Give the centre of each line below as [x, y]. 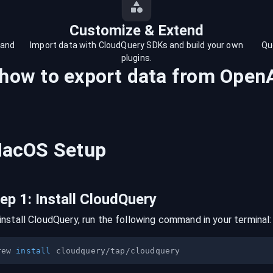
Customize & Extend [136, 30]
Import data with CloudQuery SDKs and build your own [136, 45]
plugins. [136, 58]
